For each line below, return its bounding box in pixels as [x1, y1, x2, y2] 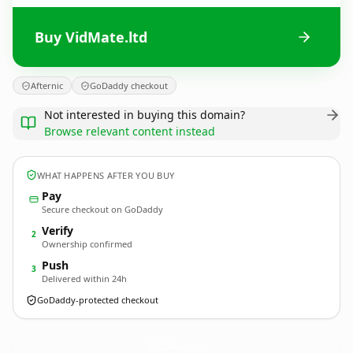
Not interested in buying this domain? [44, 107, 245, 122]
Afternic [31, 80, 63, 91]
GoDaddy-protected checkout [37, 294, 158, 306]
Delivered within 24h [42, 273, 127, 284]
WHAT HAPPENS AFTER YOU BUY [37, 169, 175, 181]
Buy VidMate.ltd [35, 27, 147, 46]
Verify [42, 223, 73, 238]
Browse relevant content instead [44, 124, 215, 139]
